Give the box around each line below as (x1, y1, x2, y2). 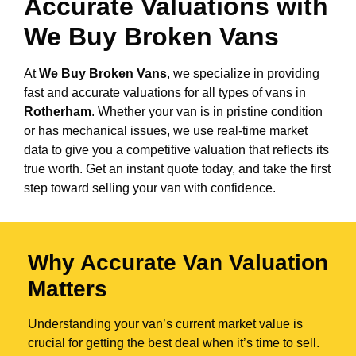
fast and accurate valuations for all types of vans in (24, 85, 306, 99)
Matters (28, 276, 107, 301)
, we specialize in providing (167, 66, 319, 80)
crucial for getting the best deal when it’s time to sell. (28, 335, 319, 350)
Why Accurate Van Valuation (28, 250, 328, 275)
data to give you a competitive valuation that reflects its (24, 142, 329, 157)
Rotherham (24, 104, 91, 118)
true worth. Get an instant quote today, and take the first (24, 161, 331, 176)
